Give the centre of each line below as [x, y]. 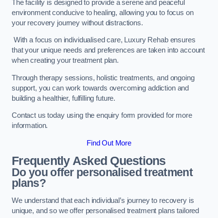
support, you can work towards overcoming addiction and [100, 88]
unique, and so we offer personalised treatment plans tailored [106, 210]
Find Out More [109, 143]
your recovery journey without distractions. [77, 23]
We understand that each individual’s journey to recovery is [103, 200]
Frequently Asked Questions [89, 161]
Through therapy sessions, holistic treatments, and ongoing [103, 78]
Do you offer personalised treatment [102, 173]
